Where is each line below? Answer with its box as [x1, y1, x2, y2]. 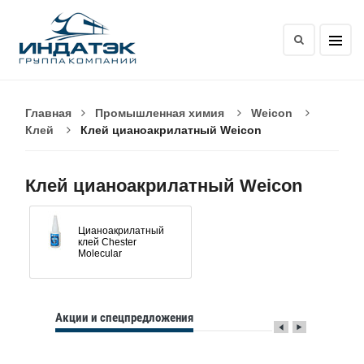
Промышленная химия [95, 106, 224, 119]
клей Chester [78, 236, 136, 248]
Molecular [78, 248, 122, 259]
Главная [25, 106, 71, 119]
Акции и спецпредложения [55, 310, 194, 325]
